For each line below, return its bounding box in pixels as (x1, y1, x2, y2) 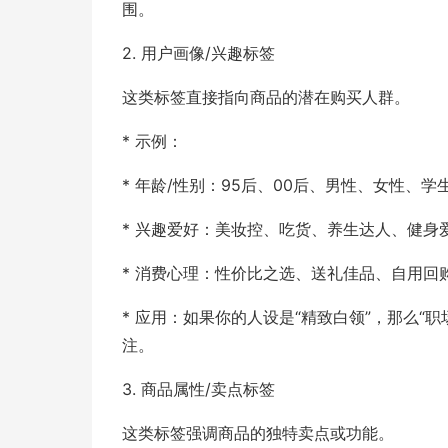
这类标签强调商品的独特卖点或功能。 (122, 423, 394, 443)
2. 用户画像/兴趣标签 (122, 43, 275, 63)
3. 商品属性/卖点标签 (122, 379, 275, 399)
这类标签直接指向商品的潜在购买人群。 (122, 87, 410, 107)
